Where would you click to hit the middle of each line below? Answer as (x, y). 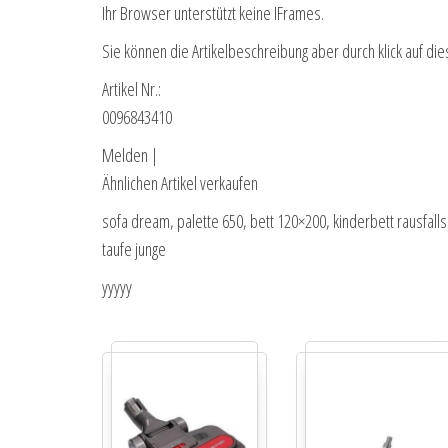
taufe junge (134, 249)
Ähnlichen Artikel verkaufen (180, 183)
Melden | (130, 155)
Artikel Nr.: (131, 89)
